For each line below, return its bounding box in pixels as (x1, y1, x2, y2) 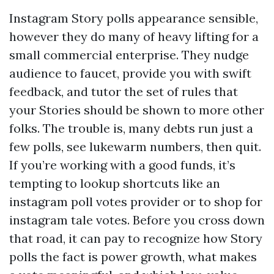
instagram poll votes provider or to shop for (9, 194, 262, 209)
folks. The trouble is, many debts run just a (9, 120, 253, 136)
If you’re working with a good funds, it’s (9, 157, 235, 172)
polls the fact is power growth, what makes (9, 249, 257, 264)
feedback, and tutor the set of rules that (9, 84, 238, 99)
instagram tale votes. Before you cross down (9, 212, 265, 228)
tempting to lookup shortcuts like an (9, 176, 220, 191)
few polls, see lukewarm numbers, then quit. (9, 139, 261, 154)
